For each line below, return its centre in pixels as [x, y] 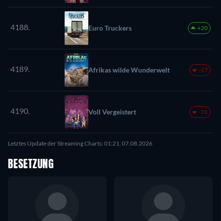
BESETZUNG [31, 165]
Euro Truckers [110, 28]
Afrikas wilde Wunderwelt [129, 70]
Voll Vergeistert [112, 111]
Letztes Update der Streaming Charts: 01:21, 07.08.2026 [80, 143]
